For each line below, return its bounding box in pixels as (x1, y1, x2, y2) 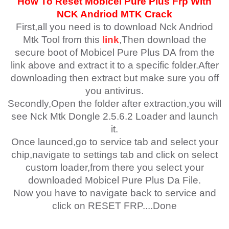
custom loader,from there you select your (25, 162, 204, 173)
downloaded (28, 175, 85, 186)
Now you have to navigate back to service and (13, 188, 216, 198)
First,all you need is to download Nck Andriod (16, 21, 213, 32)
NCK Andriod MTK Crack (57, 9, 172, 19)
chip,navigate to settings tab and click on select (11, 149, 218, 160)
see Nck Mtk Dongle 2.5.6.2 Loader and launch (11, 111, 218, 122)
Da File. (165, 175, 201, 186)
